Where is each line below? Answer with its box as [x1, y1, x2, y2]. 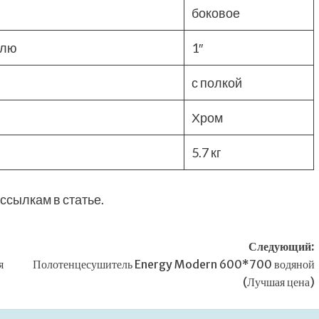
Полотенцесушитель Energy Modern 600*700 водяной [32, 257, 315, 272]
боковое [192, 5, 240, 21]
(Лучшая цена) [242, 275, 315, 290]
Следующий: [248, 239, 315, 254]
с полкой [192, 75, 242, 91]
